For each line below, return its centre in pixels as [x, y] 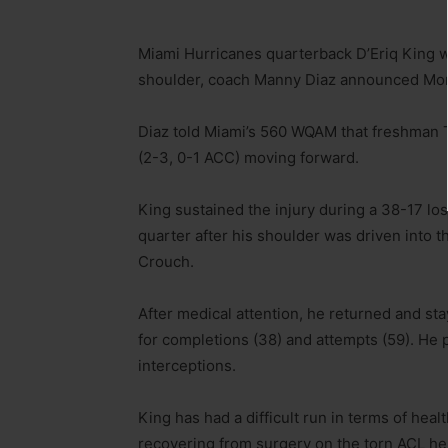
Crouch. [166, 261]
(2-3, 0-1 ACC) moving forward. [248, 157]
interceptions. [187, 365]
